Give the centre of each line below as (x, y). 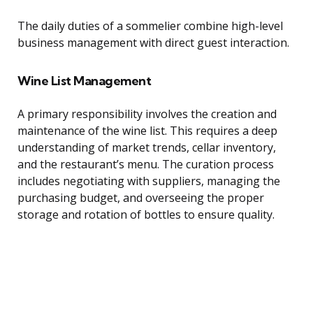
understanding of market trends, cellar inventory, (147, 148)
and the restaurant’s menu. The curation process (146, 165)
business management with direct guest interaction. (153, 43)
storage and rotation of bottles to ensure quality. (146, 215)
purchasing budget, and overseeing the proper (141, 198)
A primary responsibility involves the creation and (147, 114)
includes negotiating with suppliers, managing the (149, 181)
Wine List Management (84, 81)
